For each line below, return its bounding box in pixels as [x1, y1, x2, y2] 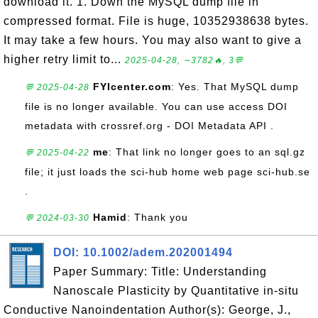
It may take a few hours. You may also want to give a [4, 34, 302, 46]
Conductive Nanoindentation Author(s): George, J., [4, 304, 291, 316]
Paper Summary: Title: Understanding [53, 265, 267, 278]
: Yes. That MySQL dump [171, 81, 299, 92]
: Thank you [127, 212, 188, 223]
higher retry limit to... [4, 53, 125, 65]
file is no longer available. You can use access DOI [25, 101, 287, 112]
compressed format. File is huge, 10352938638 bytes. [4, 15, 309, 27]
